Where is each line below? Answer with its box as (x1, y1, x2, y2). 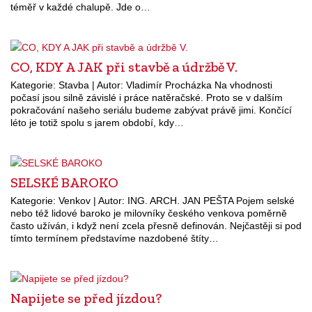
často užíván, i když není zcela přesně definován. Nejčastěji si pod (10, 219, 302, 231)
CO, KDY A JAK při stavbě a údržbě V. (10, 58, 237, 75)
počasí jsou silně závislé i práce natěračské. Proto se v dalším (10, 91, 283, 103)
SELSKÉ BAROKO (10, 173, 118, 191)
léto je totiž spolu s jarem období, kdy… (10, 116, 184, 128)
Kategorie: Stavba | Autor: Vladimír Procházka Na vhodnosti (10, 79, 272, 91)
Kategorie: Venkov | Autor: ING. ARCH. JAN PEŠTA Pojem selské (10, 194, 295, 206)
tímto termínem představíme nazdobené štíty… (10, 232, 219, 244)
